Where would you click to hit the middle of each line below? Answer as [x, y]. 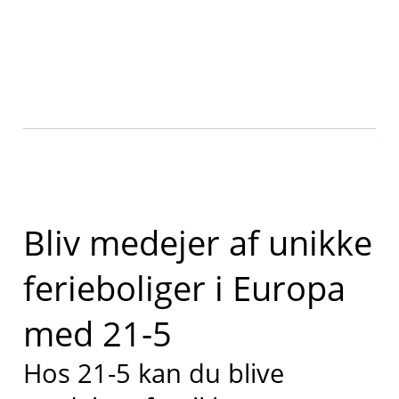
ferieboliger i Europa [184, 288]
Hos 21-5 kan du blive [153, 373]
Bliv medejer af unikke [197, 243]
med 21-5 [97, 334]
